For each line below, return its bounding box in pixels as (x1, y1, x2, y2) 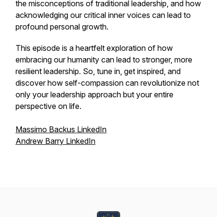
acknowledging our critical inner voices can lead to (15, 10, 191, 20)
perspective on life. (15, 101, 81, 111)
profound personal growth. (15, 22, 110, 31)
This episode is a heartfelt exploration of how (15, 43, 173, 53)
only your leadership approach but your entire (15, 90, 173, 99)
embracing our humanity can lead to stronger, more (15, 55, 192, 64)
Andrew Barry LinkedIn (15, 136, 95, 146)
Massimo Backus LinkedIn (15, 124, 107, 134)
